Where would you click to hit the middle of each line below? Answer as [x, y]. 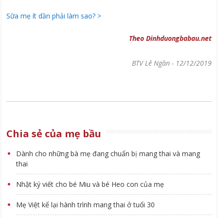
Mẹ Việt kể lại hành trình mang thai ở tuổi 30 [86, 204]
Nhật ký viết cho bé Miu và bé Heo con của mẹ [90, 184]
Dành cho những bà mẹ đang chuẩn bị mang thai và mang [108, 153]
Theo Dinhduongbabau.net [170, 38]
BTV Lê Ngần [151, 63]
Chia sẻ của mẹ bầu [54, 133]
